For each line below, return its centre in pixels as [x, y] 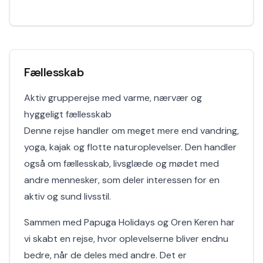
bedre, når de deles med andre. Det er [105, 255]
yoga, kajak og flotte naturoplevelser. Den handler [130, 147]
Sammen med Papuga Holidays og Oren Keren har [129, 222]
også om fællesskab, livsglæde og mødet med [122, 163]
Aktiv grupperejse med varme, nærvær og [113, 98]
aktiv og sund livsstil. [68, 196]
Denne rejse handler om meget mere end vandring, [131, 131]
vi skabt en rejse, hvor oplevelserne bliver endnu [126, 239]
